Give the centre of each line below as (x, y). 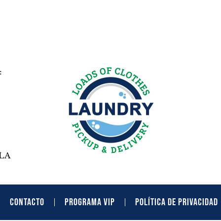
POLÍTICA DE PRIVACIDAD (176, 202)
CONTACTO (27, 202)
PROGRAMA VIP (90, 202)
